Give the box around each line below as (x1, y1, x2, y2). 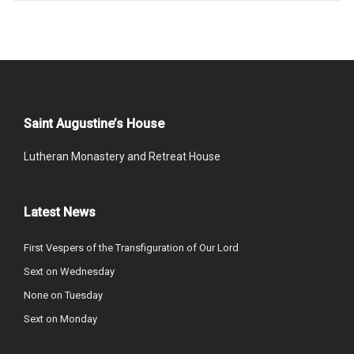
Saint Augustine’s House (24, 116, 164, 131)
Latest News (24, 205, 96, 220)
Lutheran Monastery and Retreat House (24, 150, 220, 163)
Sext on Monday (24, 313, 97, 325)
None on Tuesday (24, 289, 103, 301)
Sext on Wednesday (24, 265, 115, 277)
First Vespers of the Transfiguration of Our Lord (24, 242, 239, 254)
